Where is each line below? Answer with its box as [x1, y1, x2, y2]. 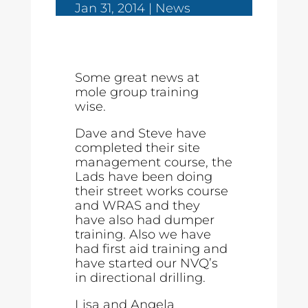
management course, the [75, 155, 233, 170]
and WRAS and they [75, 198, 201, 213]
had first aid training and [75, 241, 228, 256]
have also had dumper [75, 212, 215, 228]
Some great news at [75, 70, 200, 85]
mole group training [75, 85, 199, 100]
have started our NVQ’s [75, 256, 219, 271]
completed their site [75, 140, 201, 155]
